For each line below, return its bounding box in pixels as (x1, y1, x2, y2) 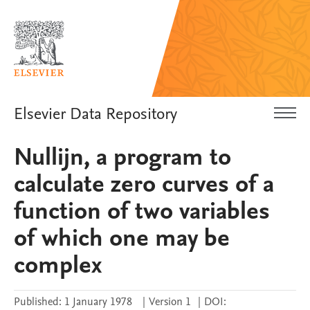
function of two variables (14, 194, 270, 228)
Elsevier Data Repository (14, 102, 177, 125)
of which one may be (14, 221, 230, 255)
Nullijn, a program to (14, 140, 231, 174)
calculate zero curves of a (14, 167, 274, 201)
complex (14, 248, 102, 282)
